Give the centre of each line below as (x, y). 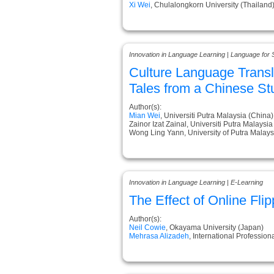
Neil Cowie (147, 227)
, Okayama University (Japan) (215, 227)
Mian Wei (145, 115)
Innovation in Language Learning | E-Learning (196, 182)
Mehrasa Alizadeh (159, 236)
